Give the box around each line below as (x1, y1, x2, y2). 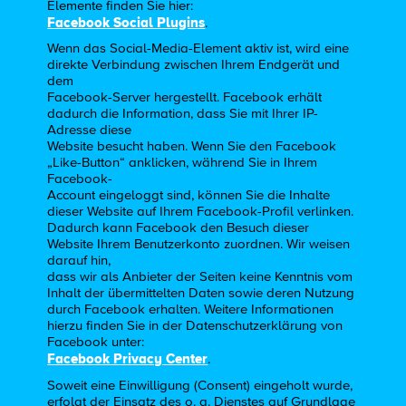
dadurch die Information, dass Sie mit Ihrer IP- (47, 107, 319, 121)
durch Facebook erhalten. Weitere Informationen (47, 303, 334, 317)
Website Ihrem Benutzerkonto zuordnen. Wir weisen (47, 237, 351, 252)
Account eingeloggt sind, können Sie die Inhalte (47, 188, 331, 203)
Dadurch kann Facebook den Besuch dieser (47, 221, 310, 236)
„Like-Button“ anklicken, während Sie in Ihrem (47, 156, 318, 170)
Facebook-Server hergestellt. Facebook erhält (47, 91, 323, 105)
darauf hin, (47, 254, 111, 268)
